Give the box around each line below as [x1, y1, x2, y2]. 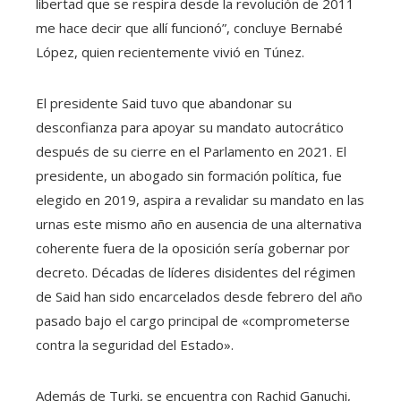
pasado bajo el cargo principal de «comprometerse [36, 311, 350, 329]
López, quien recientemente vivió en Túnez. [36, 42, 304, 61]
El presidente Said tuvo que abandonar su [36, 93, 292, 112]
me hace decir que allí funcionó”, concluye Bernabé [36, 18, 343, 37]
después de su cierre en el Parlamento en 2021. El [36, 141, 346, 160]
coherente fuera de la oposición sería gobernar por [36, 238, 350, 257]
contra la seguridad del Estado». [36, 335, 234, 354]
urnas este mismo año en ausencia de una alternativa [36, 214, 362, 233]
